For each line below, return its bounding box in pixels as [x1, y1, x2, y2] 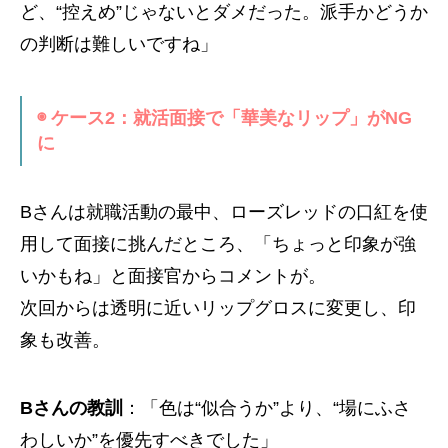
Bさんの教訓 [20, 397, 123, 418]
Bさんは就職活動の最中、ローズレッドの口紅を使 [20, 201, 428, 222]
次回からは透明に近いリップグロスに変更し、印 [20, 297, 416, 318]
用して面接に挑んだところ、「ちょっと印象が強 [20, 233, 416, 254]
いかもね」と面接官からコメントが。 [20, 265, 326, 286]
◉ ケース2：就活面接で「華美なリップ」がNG [37, 107, 412, 128]
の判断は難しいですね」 [20, 33, 218, 54]
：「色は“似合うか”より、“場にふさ [123, 397, 411, 418]
